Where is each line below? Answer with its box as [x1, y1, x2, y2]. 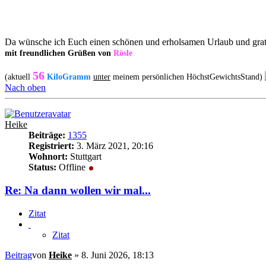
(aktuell [5, 72, 33, 82]
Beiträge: [28, 130, 65, 141]
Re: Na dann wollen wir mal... [5, 183, 151, 197]
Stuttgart [68, 151, 102, 162]
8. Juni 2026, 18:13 [81, 249, 154, 260]
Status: [28, 162, 56, 173]
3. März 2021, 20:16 [74, 141, 153, 151]
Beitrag [5, 249, 32, 260]
